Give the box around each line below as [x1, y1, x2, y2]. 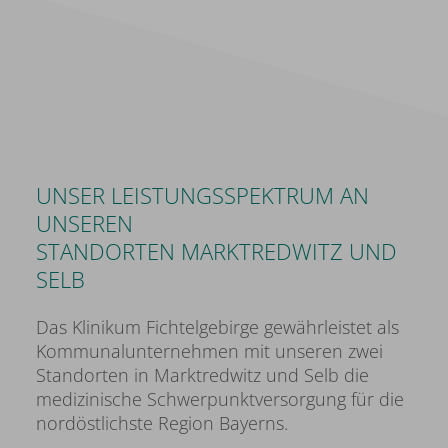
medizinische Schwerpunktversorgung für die [36, 387, 404, 412]
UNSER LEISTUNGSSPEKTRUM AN [36, 180, 369, 211]
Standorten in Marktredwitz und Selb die [36, 363, 369, 388]
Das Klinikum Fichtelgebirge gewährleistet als [36, 315, 399, 340]
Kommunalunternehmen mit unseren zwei [36, 339, 383, 364]
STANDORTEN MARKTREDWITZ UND [36, 236, 397, 267]
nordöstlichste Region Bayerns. [36, 411, 288, 436]
